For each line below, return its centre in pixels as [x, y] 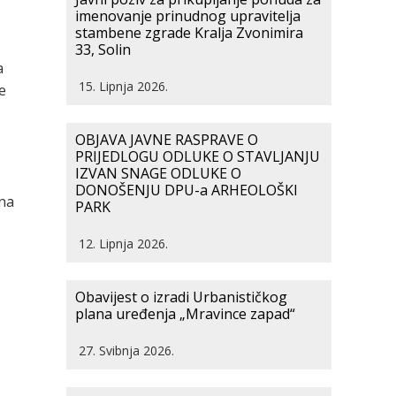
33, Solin [103, 49]
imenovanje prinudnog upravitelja [188, 16]
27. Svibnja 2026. [126, 350]
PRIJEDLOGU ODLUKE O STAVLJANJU [198, 156]
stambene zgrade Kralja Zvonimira [189, 33]
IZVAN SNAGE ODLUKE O [158, 173]
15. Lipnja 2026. [123, 86]
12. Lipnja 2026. [123, 244]
